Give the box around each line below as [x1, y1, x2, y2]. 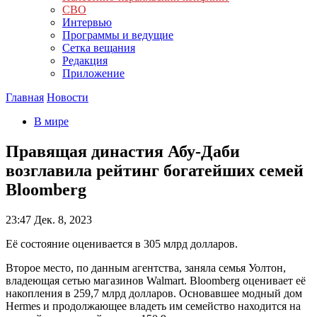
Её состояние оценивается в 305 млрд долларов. [6, 237, 238, 250]
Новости [47, 91, 88, 103]
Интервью [62, 16, 112, 28]
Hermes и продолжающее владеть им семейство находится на [6, 299, 301, 312]
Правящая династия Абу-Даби [6, 142, 240, 161]
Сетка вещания [62, 42, 135, 54]
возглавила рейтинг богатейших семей [6, 161, 304, 180]
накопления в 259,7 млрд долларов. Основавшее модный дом [6, 287, 302, 299]
